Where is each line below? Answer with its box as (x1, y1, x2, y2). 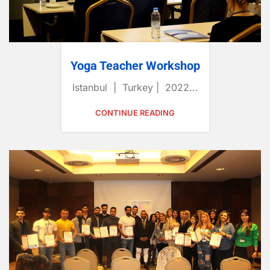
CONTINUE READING (95, 108, 175, 118)
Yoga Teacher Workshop (70, 58, 200, 74)
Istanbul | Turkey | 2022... (72, 81, 198, 94)
